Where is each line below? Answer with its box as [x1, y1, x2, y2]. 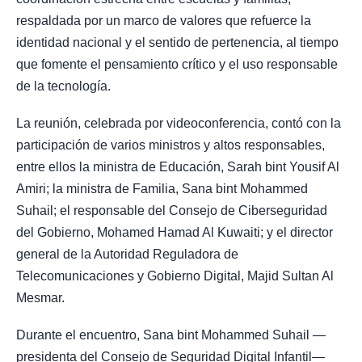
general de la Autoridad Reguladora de [16, 247, 238, 262]
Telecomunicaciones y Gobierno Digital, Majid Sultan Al [16, 269, 334, 284]
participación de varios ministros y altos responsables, [16, 138, 325, 153]
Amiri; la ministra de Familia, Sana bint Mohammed [16, 182, 308, 196]
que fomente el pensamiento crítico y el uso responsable [16, 57, 338, 72]
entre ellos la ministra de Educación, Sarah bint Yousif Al [16, 160, 339, 175]
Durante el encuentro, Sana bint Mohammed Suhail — [16, 328, 326, 343]
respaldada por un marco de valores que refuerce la [16, 14, 311, 28]
